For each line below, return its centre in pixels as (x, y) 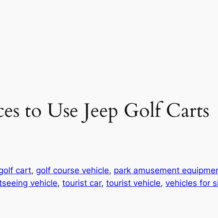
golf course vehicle (73, 171)
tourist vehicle (133, 183)
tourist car (82, 183)
